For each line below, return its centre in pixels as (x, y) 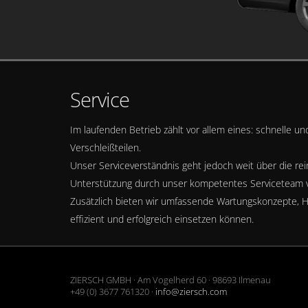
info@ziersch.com (191, 292)
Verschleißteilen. (106, 148)
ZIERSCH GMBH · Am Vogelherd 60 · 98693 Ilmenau (170, 280)
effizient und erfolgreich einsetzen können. (162, 219)
